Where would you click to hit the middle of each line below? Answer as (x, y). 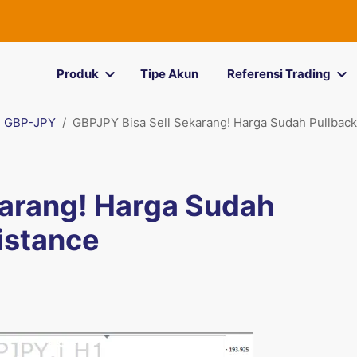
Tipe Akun (169, 74)
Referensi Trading (279, 74)
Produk (77, 74)
